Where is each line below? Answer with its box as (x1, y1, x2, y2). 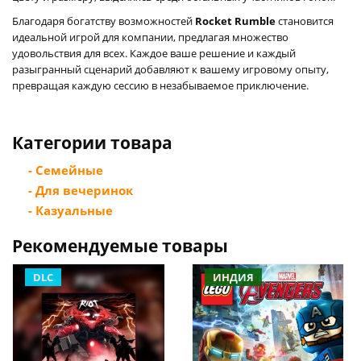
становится (276, 13, 334, 28)
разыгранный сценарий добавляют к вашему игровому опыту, (12, 61, 329, 77)
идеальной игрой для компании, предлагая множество (12, 29, 288, 44)
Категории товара (12, 131, 172, 154)
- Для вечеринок (28, 181, 133, 198)
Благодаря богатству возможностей (12, 13, 195, 28)
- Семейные (28, 161, 103, 178)
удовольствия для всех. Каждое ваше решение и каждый (12, 45, 296, 60)
